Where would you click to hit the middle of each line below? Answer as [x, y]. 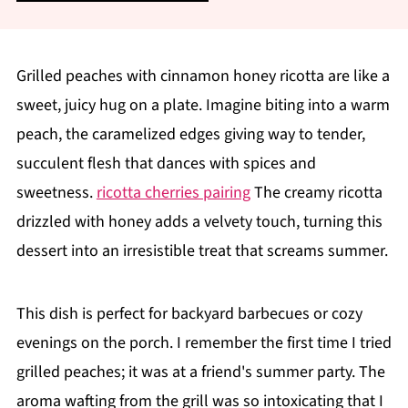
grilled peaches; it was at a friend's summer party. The [200, 372]
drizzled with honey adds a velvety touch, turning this [199, 222]
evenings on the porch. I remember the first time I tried [204, 343]
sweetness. [56, 193]
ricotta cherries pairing [173, 193]
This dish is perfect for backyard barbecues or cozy [189, 314]
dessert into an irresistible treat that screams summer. [202, 251]
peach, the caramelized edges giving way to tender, [190, 134]
